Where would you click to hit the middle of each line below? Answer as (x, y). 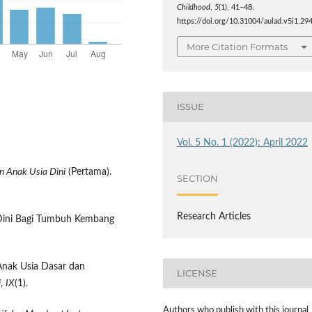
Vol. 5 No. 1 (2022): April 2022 (243, 142)
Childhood (194, 8)
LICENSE (197, 273)
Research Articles (214, 216)
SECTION (198, 179)
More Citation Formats (237, 46)
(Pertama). (88, 172)
